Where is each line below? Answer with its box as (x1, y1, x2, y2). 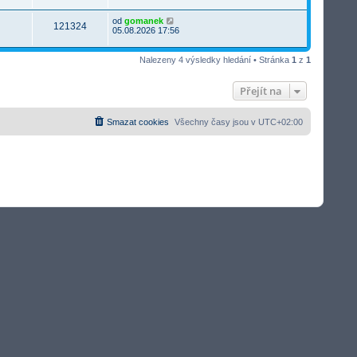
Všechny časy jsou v (175, 116, 258, 127)
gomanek (124, 15, 163, 25)
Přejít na (240, 83, 282, 98)
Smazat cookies (107, 116, 169, 127)
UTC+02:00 (258, 116, 303, 127)
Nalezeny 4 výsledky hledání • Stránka (139, 54, 292, 65)
